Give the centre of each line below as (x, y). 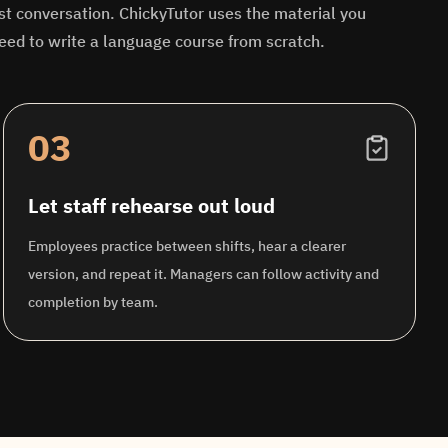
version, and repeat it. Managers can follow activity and (203, 274)
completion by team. (92, 302)
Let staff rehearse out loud (151, 205)
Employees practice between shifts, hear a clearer (186, 246)
